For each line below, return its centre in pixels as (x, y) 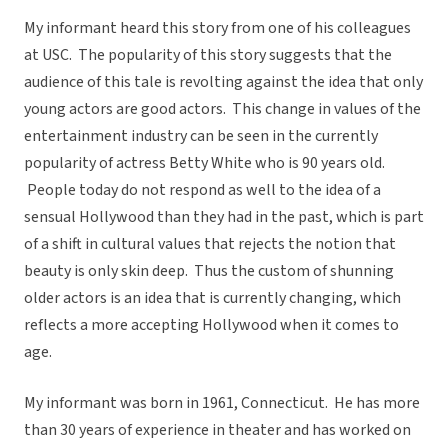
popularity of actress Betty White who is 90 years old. (204, 163)
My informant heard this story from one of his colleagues (217, 28)
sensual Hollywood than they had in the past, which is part (224, 217)
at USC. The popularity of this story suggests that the (208, 55)
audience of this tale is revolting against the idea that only (223, 82)
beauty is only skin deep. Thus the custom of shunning (209, 271)
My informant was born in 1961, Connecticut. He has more (222, 403)
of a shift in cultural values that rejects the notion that (210, 244)
